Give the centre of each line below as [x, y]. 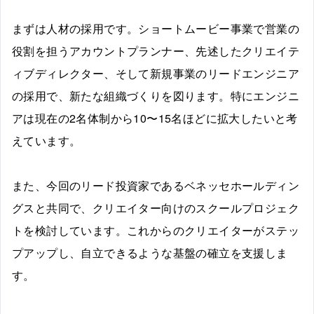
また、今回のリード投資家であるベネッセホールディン [156, 185]
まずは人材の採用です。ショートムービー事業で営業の [156, 28]
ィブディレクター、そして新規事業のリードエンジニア [156, 73]
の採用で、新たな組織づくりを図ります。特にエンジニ [156, 95]
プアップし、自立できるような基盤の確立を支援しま [150, 252]
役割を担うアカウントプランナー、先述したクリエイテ [156, 50]
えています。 [47, 140]
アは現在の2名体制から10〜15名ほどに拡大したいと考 [155, 118]
